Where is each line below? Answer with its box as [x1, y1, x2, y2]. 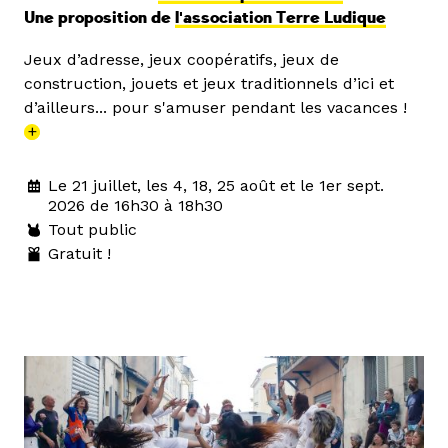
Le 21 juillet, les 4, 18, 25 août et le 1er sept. [48, 175, 384, 195]
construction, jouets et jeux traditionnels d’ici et [24, 73, 394, 93]
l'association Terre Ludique [175, 7, 386, 28]
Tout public [48, 219, 137, 239]
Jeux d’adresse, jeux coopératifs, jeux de [24, 49, 339, 69]
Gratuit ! [48, 243, 111, 263]
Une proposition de [24, 7, 175, 28]
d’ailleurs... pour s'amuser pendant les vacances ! [24, 97, 407, 117]
